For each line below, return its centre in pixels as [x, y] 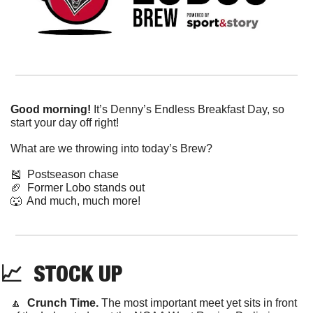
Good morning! [51, 109]
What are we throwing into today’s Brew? [111, 148]
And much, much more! [81, 201]
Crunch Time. [64, 303]
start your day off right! [65, 122]
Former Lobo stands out [83, 187]
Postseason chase [70, 174]
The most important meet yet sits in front [199, 303]
